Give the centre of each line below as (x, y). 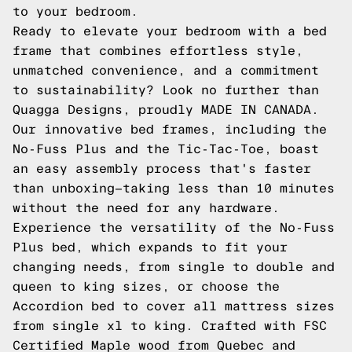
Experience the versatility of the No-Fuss (174, 227)
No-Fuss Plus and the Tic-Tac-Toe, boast (166, 149)
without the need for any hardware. (146, 208)
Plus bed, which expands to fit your (150, 247)
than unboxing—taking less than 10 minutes (174, 188)
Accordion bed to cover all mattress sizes (174, 306)
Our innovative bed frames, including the (170, 129)
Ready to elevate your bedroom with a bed (170, 31)
